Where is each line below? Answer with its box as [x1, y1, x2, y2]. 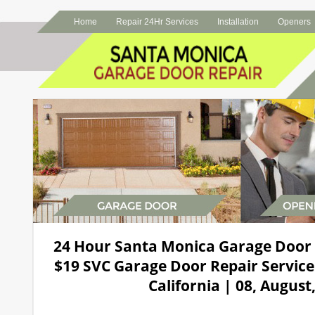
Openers [277, 17, 311, 27]
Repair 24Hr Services [115, 17, 198, 27]
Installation [217, 17, 259, 27]
